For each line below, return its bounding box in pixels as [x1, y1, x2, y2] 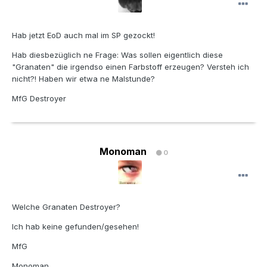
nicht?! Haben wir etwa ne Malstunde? [12, 74, 155, 84]
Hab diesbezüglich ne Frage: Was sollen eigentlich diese [12, 50, 223, 60]
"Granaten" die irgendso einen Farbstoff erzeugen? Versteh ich [12, 62, 249, 72]
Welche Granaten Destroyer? [12, 202, 120, 212]
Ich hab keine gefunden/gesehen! [12, 222, 139, 232]
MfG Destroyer [12, 94, 66, 104]
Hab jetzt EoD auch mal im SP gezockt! [12, 30, 155, 41]
